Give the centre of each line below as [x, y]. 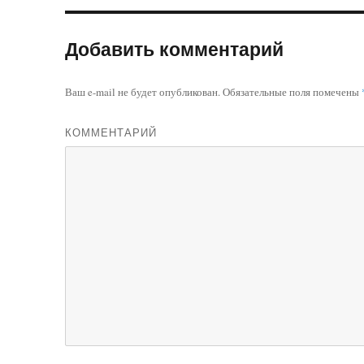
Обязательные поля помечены [291, 91]
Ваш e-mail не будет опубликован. [143, 91]
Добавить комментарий [175, 48]
